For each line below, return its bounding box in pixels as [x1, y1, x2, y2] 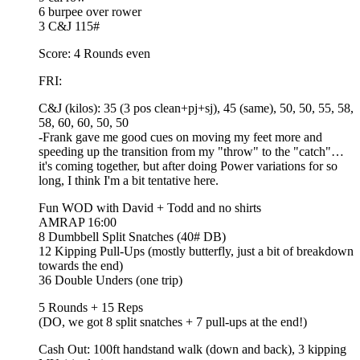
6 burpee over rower [39, 4, 141, 18]
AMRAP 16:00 [39, 215, 117, 229]
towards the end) [39, 258, 123, 272]
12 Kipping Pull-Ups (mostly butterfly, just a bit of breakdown [39, 243, 354, 258]
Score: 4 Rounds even [39, 46, 150, 60]
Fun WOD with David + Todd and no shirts [39, 200, 261, 215]
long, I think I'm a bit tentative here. [39, 173, 219, 187]
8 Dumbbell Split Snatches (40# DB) [39, 229, 226, 243]
